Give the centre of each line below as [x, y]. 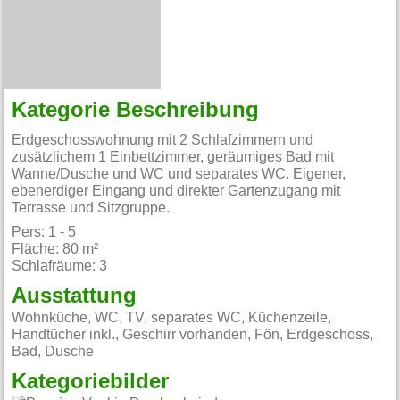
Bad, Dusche [53, 352]
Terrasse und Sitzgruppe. [91, 208]
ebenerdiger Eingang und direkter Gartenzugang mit [176, 191]
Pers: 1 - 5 [44, 233]
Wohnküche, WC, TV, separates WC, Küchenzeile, [172, 318]
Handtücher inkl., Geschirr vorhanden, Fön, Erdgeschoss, [193, 335]
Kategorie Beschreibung [136, 110]
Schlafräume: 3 [60, 267]
